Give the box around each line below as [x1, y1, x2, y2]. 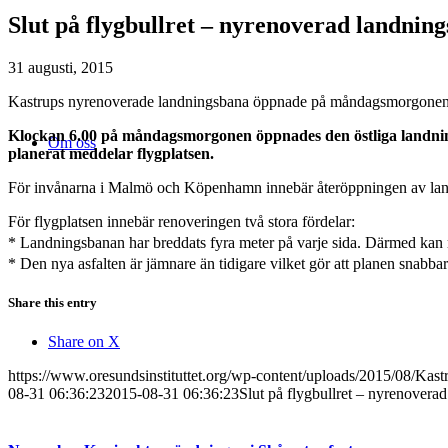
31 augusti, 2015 [8, 58, 113, 76]
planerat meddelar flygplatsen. [8, 144, 214, 162]
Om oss [48, 134, 96, 151]
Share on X [48, 333, 120, 351]
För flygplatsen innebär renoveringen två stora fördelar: [8, 212, 355, 230]
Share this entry [8, 294, 97, 310]
